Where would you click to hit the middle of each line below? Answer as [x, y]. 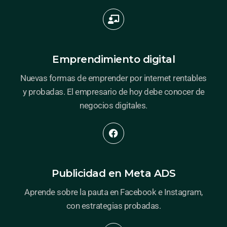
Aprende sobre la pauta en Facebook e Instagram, [113, 192]
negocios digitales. [113, 105]
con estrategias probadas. [113, 205]
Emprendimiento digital [113, 59]
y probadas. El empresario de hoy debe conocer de [113, 91]
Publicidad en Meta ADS [113, 173]
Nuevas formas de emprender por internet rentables [113, 78]
